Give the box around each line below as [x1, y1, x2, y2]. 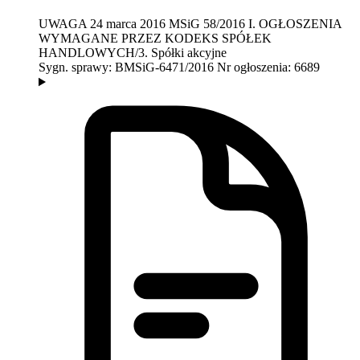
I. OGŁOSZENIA [248, 17, 342, 31]
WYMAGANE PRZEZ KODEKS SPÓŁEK [39, 31, 272, 46]
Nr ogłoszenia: [217, 60, 294, 75]
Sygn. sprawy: [39, 60, 115, 75]
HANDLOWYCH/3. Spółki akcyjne [39, 46, 227, 60]
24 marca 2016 [90, 17, 166, 31]
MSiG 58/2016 [169, 17, 245, 31]
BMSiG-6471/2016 [115, 60, 214, 75]
